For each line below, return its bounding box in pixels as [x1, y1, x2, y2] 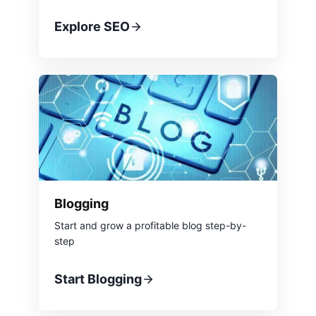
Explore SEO [54, 19, 130, 35]
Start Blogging [54, 271, 142, 286]
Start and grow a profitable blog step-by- [54, 219, 246, 232]
